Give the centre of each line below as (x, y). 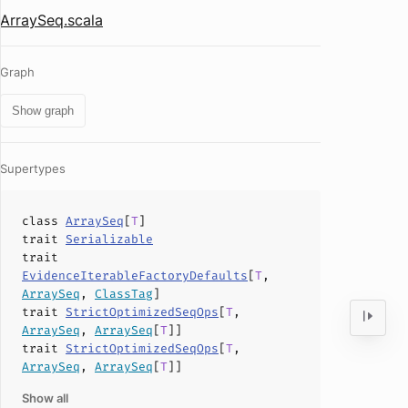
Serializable (109, 239)
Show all (45, 398)
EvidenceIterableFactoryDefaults (135, 275)
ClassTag (124, 294)
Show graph (43, 111)
